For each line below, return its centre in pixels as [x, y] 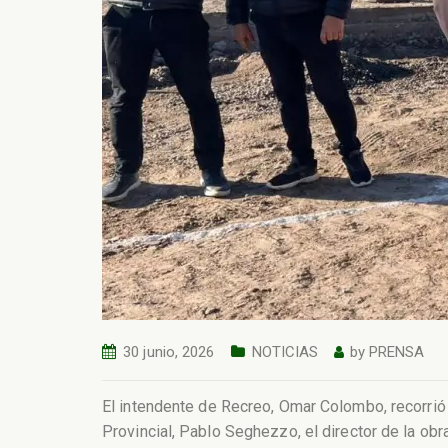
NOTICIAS [285, 352]
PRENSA [396, 352]
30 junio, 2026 [169, 352]
